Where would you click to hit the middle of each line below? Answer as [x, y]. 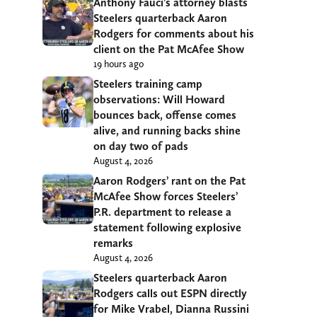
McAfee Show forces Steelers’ [166, 196]
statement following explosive [167, 227]
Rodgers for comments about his [174, 33]
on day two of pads [141, 146]
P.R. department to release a [162, 212]
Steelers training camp [148, 83]
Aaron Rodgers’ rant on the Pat [169, 180]
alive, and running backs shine [167, 130]
